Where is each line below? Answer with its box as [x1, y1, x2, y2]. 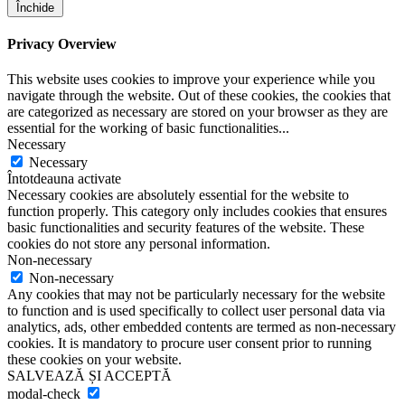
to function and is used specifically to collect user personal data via [7, 303, 385, 319]
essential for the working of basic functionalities [7, 120, 278, 137]
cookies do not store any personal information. [7, 236, 270, 252]
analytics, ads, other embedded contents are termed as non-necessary [7, 319, 396, 335]
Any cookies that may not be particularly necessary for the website [7, 287, 385, 303]
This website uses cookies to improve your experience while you [7, 71, 375, 88]
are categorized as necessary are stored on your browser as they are [7, 104, 388, 120]
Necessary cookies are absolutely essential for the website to [7, 187, 349, 203]
